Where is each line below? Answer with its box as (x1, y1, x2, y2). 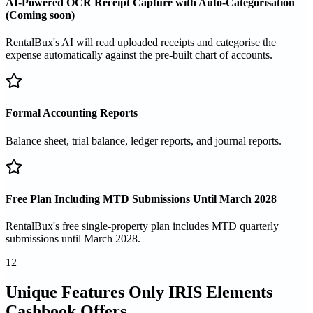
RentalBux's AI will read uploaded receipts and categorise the (6, 36, 276, 49)
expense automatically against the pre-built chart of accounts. (6, 49, 272, 61)
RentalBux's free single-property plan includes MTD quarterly (6, 220, 279, 233)
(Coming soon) (6, 8, 75, 21)
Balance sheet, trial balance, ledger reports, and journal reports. (6, 134, 282, 147)
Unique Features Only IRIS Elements (6, 283, 272, 301)
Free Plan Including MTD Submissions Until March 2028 (6, 192, 277, 205)
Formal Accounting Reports (6, 107, 138, 119)
